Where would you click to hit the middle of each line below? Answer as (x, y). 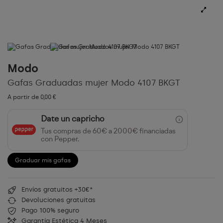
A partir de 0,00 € (32, 97)
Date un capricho (73, 119)
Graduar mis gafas (43, 160)
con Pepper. (60, 139)
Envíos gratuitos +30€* (57, 189)
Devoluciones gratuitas (58, 200)
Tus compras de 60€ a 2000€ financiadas (108, 131)
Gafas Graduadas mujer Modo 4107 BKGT (94, 83)
